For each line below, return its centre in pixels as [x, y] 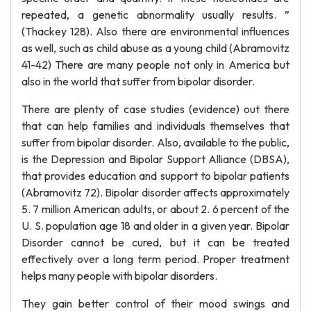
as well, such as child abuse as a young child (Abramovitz [155, 48]
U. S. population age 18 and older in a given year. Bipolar [155, 226]
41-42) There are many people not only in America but [155, 65]
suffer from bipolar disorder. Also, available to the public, [155, 142]
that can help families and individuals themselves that [155, 126]
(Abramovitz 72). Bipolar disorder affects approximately [155, 192]
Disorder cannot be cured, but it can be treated [155, 242]
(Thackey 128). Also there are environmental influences [155, 31]
